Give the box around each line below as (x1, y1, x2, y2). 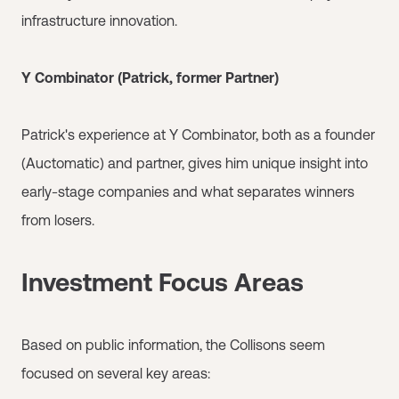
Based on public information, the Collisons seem (21, 336, 325, 353)
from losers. (21, 211, 94, 228)
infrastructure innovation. (21, 12, 177, 28)
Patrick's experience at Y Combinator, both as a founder (21, 126, 375, 142)
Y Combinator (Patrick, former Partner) (21, 69, 279, 85)
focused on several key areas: (21, 364, 210, 381)
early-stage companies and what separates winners (21, 183, 354, 199)
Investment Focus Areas (21, 267, 304, 297)
